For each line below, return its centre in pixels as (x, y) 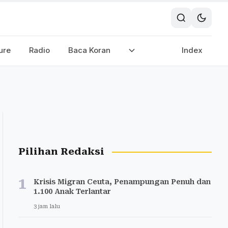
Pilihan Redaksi (61, 152)
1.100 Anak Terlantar (72, 191)
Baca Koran (89, 50)
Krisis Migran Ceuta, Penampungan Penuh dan (122, 182)
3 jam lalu (47, 206)
